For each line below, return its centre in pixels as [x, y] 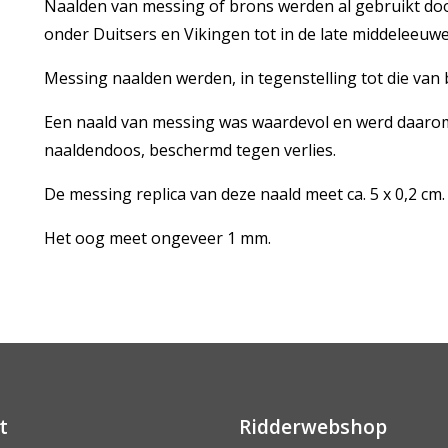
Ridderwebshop [313, 426]
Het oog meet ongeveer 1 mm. [159, 238]
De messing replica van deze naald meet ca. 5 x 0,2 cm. [244, 194]
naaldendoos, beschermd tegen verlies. [189, 150]
